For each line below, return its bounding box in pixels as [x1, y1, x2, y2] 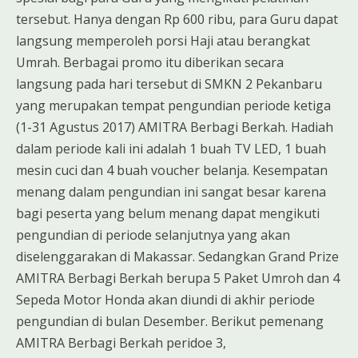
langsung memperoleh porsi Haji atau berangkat [16, 31, 310, 50]
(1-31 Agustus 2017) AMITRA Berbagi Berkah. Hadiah [16, 117, 333, 136]
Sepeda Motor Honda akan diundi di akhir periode [16, 290, 315, 308]
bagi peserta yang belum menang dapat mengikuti [16, 204, 320, 222]
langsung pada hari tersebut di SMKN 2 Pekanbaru [16, 74, 322, 93]
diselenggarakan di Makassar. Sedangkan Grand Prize [16, 247, 339, 265]
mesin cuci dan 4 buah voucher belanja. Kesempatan [16, 161, 328, 179]
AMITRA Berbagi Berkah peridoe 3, [16, 333, 226, 352]
